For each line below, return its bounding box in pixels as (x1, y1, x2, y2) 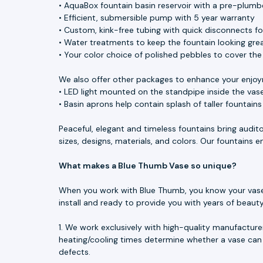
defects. (59, 246, 90, 257)
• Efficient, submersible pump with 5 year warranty (59, 12, 255, 23)
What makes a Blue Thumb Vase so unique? (59, 160, 237, 171)
